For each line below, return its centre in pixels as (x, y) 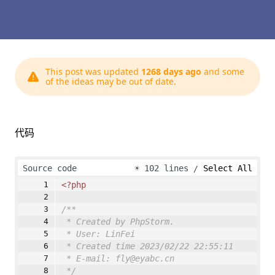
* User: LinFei (101, 234)
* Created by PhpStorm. (120, 222)
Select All (228, 168)
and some (223, 72)
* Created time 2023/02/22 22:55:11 (150, 246)
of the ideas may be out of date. (111, 81)
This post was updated (93, 72)
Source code (50, 168)
